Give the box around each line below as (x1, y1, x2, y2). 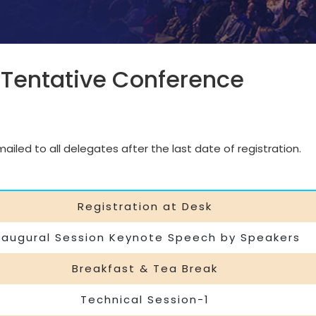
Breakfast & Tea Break (72, 260, 218, 276)
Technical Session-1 (80, 291, 209, 307)
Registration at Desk (78, 198, 212, 214)
